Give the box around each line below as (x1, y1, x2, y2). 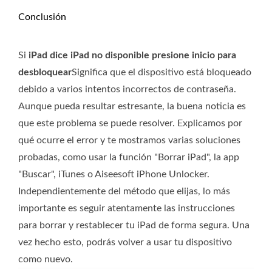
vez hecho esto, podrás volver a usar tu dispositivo (18, 237, 232, 247)
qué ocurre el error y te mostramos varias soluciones (18, 135, 240, 145)
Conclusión (18, 12, 66, 22)
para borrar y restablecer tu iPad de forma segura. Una (18, 220, 250, 230)
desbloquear (18, 67, 72, 77)
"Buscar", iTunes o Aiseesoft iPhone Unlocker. (18, 169, 209, 179)
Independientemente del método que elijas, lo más (18, 186, 230, 196)
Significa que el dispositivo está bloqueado (72, 67, 251, 77)
